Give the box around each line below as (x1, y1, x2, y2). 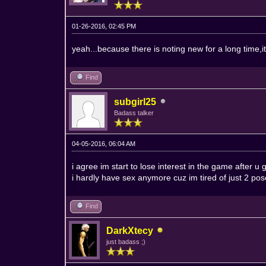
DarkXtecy (106, 225, 154, 236)
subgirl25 (114, 96, 157, 107)
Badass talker (114, 109, 154, 116)
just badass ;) (106, 237, 146, 245)
